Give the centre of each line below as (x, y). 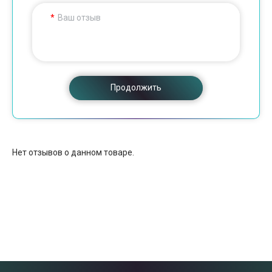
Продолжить (136, 87)
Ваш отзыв (79, 17)
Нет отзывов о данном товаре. (73, 152)
